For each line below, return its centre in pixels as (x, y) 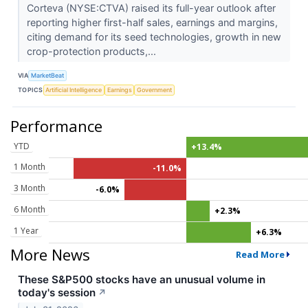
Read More (260, 254)
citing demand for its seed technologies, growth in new (154, 36)
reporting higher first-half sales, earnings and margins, (152, 22)
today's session (57, 292)
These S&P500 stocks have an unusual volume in (142, 279)
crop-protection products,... (92, 51)
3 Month (30, 188)
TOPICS (31, 90)
